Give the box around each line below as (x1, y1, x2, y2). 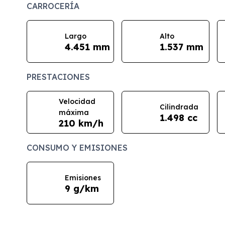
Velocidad (58, 96, 95, 106)
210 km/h (58, 117, 103, 129)
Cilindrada (160, 102, 199, 111)
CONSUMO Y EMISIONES (26, 143, 128, 153)
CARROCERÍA (26, 1, 79, 12)
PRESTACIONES (26, 72, 90, 82)
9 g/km (64, 182, 99, 194)
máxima (58, 107, 89, 117)
